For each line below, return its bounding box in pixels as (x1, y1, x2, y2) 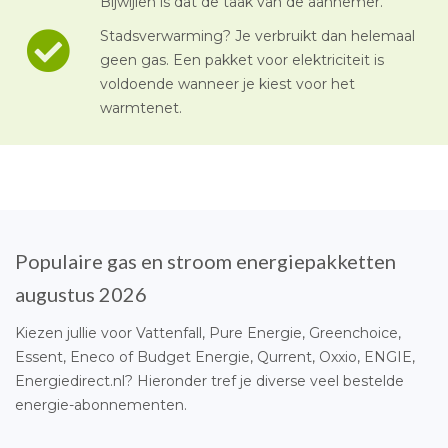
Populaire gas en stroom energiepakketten (15, 248, 396, 273)
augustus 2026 (15, 281, 147, 306)
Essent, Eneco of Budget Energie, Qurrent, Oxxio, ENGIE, (15, 347, 415, 366)
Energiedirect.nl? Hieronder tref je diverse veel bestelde (15, 371, 404, 390)
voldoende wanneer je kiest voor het (100, 74, 355, 93)
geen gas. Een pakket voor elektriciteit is (100, 50, 384, 69)
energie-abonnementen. (15, 395, 187, 414)
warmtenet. (100, 98, 182, 117)
